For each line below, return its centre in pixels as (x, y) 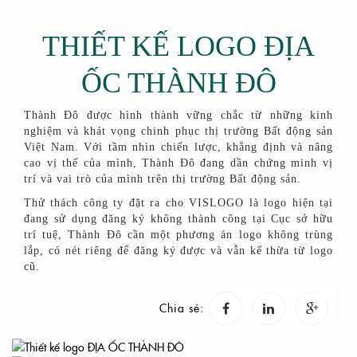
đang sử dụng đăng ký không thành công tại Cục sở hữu (178, 219)
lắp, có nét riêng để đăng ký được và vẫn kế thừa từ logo (178, 251)
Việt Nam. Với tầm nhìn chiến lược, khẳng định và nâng (178, 147)
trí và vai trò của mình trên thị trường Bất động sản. (165, 179)
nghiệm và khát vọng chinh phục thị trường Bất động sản (178, 131)
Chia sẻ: (182, 308)
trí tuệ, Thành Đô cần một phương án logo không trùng (178, 235)
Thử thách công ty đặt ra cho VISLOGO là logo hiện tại (178, 203)
